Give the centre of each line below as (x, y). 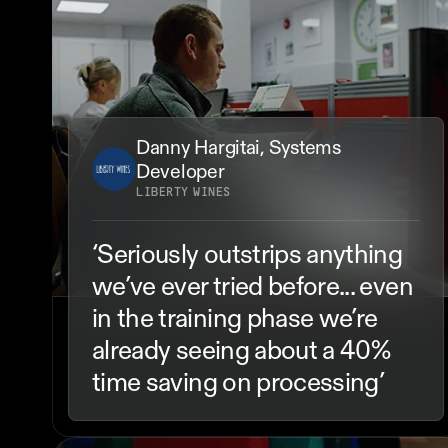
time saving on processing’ (238, 385)
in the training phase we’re (235, 321)
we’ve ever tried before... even (252, 289)
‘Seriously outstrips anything (247, 257)
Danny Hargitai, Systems (238, 149)
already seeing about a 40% (241, 353)
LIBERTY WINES (183, 192)
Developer (180, 173)
